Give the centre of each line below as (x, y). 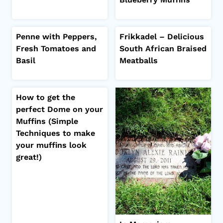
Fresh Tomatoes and (56, 48)
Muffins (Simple (47, 121)
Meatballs (139, 60)
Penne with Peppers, (56, 36)
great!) (29, 157)
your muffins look (51, 145)
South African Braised (163, 48)
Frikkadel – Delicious (162, 36)
